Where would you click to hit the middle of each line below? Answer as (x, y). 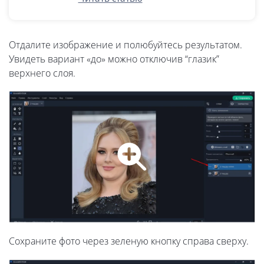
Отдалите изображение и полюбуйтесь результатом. (126, 44)
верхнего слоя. (42, 73)
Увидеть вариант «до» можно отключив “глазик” (114, 59)
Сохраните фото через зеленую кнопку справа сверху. (129, 241)
